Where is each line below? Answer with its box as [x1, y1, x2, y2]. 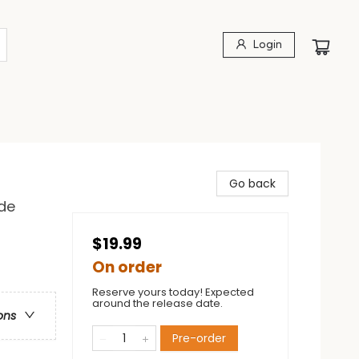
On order [92, 256, 162, 278]
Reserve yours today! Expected [92, 284, 254, 300]
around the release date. [92, 296, 223, 311]
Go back [229, 175, 276, 192]
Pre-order [172, 330, 226, 346]
